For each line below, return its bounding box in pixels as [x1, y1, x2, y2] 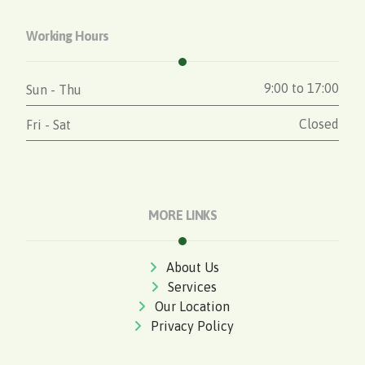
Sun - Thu [26, 81, 82, 97]
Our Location [155, 299, 230, 314]
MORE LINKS [148, 208, 217, 223]
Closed [298, 116, 339, 131]
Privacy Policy [151, 319, 234, 334]
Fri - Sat [26, 117, 72, 133]
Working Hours [26, 28, 109, 43]
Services [168, 279, 217, 295]
